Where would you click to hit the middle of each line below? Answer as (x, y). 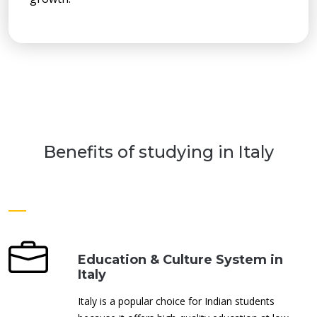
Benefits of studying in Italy (158, 151)
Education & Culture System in (180, 259)
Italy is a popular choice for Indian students (176, 301)
